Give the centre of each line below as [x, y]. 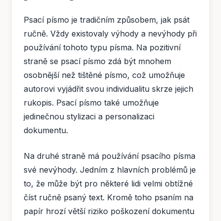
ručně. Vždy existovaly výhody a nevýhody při [110, 34]
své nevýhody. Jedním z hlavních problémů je [110, 170]
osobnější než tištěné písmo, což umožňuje [104, 75]
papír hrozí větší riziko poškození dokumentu [109, 211]
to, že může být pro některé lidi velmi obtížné [108, 184]
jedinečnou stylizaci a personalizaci [89, 117]
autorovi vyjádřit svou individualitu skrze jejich [109, 89]
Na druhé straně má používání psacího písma [110, 156]
